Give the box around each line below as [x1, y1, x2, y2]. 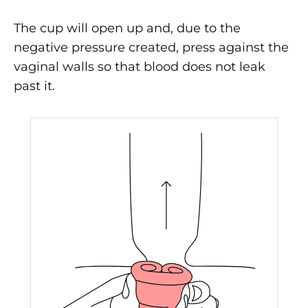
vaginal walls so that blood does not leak [14, 58, 265, 74]
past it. [14, 78, 55, 93]
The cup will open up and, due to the [14, 20, 241, 36]
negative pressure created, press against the [14, 39, 289, 55]
